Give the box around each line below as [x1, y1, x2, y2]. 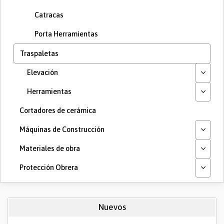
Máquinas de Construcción [19, 125, 104, 133]
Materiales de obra [19, 144, 80, 152]
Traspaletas [20, 49, 58, 57]
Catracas [34, 11, 63, 19]
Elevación [27, 68, 58, 76]
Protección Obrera [19, 163, 78, 171]
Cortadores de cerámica [19, 106, 96, 114]
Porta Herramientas [34, 30, 98, 38]
